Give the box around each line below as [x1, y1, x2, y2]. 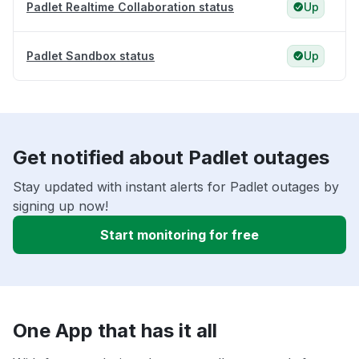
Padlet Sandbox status [26, 49, 155, 63]
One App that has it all [13, 319, 217, 343]
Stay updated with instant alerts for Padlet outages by [13, 179, 339, 196]
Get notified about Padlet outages [13, 146, 329, 170]
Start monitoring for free [100, 227, 259, 244]
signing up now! [13, 198, 108, 215]
